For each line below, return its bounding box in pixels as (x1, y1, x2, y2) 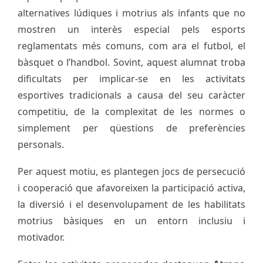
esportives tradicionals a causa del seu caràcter (18, 89, 245, 102)
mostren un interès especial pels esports (18, 23, 245, 36)
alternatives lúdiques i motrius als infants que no (18, 6, 245, 20)
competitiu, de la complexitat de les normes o (18, 105, 245, 119)
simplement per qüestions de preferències (18, 122, 245, 135)
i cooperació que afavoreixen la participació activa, (18, 181, 245, 195)
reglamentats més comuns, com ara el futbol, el (18, 39, 245, 53)
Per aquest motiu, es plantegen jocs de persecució (18, 165, 245, 178)
